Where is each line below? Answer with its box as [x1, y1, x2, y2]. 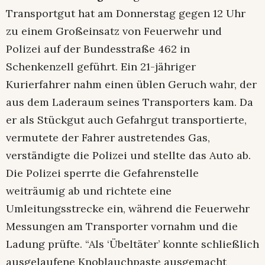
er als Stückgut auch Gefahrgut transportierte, [6, 112, 247, 127]
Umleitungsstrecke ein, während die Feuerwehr [6, 201, 250, 215]
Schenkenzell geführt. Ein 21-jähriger [6, 59, 196, 73]
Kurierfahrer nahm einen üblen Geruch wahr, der [6, 77, 257, 91]
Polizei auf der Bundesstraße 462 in [6, 41, 190, 56]
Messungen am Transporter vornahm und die [6, 219, 238, 233]
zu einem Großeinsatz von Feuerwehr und [6, 24, 222, 38]
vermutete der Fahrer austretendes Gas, [6, 130, 210, 144]
